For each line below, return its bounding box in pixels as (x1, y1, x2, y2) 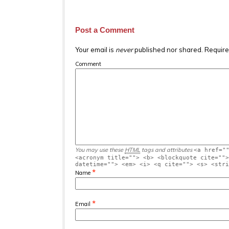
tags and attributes (140, 146, 192, 153)
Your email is (75, 45, 116, 54)
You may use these (75, 146, 125, 153)
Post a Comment (75, 25, 134, 34)
